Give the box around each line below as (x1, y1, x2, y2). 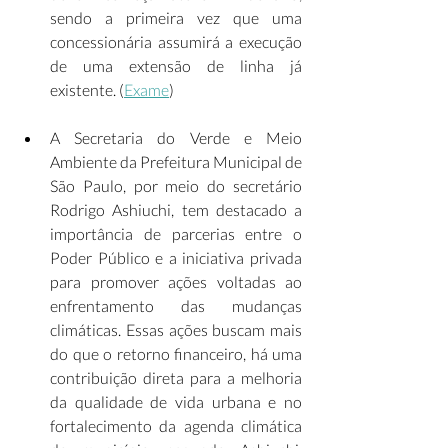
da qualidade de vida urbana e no (50, 392, 302, 411)
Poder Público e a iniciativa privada (50, 248, 302, 267)
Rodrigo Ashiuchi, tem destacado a (50, 200, 302, 219)
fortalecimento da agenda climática (50, 416, 302, 435)
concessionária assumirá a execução (50, 32, 302, 51)
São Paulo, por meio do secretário (50, 176, 302, 195)
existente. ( (50, 80, 124, 99)
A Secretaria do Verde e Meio (50, 128, 302, 147)
